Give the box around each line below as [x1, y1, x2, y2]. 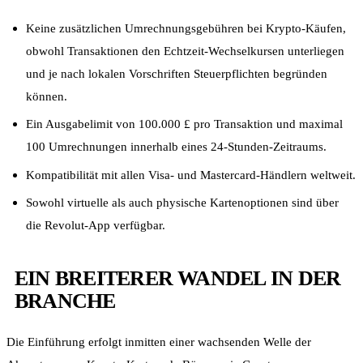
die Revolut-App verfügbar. [26, 218, 165, 233]
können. [26, 89, 67, 103]
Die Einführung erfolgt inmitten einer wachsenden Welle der [6, 335, 311, 349]
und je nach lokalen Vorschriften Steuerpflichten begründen [26, 66, 327, 80]
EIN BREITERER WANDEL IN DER [15, 267, 341, 291]
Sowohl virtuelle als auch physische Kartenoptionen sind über [26, 195, 339, 210]
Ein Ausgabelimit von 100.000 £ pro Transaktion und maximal [26, 117, 343, 131]
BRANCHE [15, 289, 116, 314]
